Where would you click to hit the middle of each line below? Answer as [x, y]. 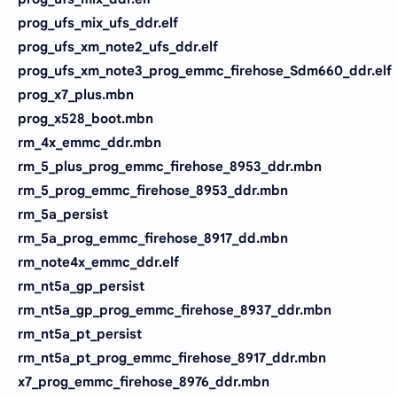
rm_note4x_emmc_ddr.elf [98, 262]
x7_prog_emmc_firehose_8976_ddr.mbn [144, 381]
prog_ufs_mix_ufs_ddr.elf [98, 23]
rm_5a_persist [63, 214]
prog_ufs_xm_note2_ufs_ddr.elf [118, 47]
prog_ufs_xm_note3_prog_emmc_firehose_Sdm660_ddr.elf [205, 70]
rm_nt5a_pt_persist [80, 334]
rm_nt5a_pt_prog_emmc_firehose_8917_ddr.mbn [172, 358]
